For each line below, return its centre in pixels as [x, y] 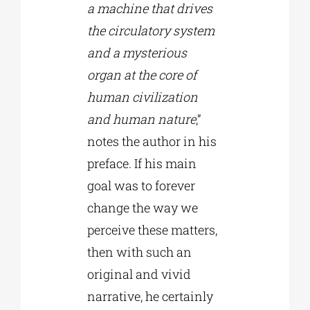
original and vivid [139, 274]
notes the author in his [152, 142]
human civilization [142, 97]
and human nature [141, 119]
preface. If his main [142, 164]
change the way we [142, 208]
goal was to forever [141, 186]
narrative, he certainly [150, 297]
